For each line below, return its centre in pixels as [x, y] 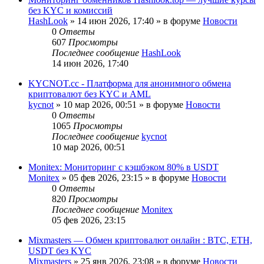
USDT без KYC [60, 250]
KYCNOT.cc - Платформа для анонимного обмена [130, 83]
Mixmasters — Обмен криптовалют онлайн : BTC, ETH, [140, 240]
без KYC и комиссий [70, 10]
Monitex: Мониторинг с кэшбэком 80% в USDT [123, 167]
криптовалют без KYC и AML [90, 94]
